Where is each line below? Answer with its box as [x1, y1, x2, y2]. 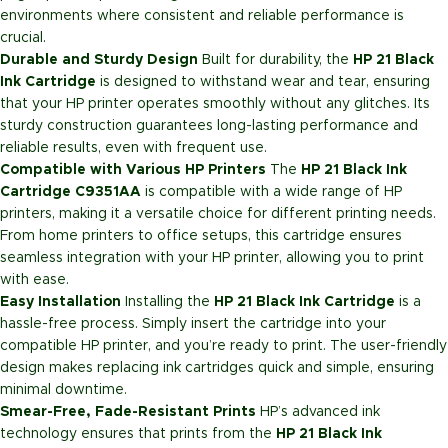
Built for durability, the [198, 53, 353, 68]
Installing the [121, 295, 214, 310]
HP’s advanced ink [256, 405, 380, 420]
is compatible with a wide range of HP [141, 185, 402, 200]
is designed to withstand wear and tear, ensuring [96, 75, 430, 90]
